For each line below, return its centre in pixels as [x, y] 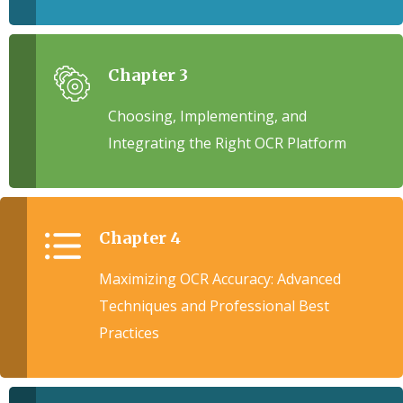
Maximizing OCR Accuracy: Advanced [220, 279]
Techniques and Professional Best [214, 306]
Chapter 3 [148, 75]
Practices [129, 333]
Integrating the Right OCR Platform [227, 143]
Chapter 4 [140, 238]
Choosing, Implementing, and [207, 116]
